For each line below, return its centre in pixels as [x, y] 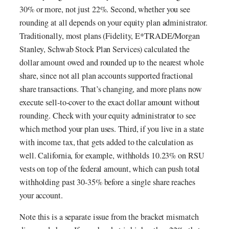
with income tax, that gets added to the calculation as [106, 142]
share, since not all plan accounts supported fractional [106, 76]
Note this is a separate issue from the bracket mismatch [109, 217]
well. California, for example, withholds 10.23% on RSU [112, 156]
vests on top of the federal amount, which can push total [110, 169]
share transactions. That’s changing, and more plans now [111, 89]
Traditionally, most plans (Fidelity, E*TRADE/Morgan [110, 36]
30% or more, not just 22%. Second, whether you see [105, 9]
